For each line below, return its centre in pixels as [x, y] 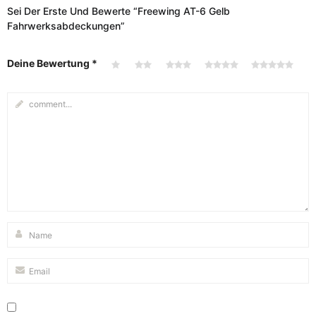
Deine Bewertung [49, 63]
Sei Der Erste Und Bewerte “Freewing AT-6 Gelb [119, 11]
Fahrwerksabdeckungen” [66, 26]
